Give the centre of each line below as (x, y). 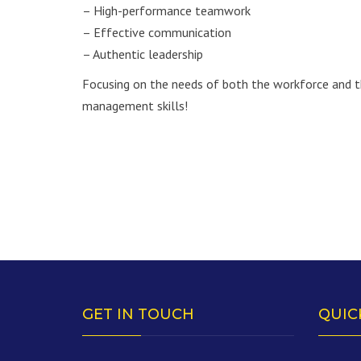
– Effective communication (157, 33)
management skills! (135, 106)
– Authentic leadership (143, 54)
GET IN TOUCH (138, 315)
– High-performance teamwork (166, 11)
